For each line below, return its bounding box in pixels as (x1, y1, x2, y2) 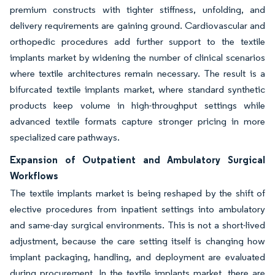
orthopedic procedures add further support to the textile (10, 36, 265, 47)
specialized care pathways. (10, 131, 120, 143)
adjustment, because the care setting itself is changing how (10, 235, 265, 247)
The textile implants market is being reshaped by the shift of (10, 187, 265, 199)
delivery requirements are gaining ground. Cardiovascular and (10, 20, 265, 31)
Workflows (10, 169, 58, 182)
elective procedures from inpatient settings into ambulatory (10, 203, 265, 215)
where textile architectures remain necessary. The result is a (10, 68, 265, 79)
